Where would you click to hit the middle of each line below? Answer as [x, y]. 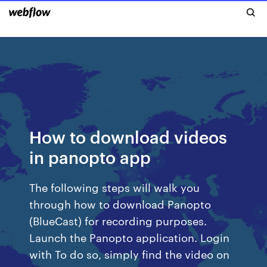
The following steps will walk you [115, 187]
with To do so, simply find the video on [130, 254]
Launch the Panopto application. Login [130, 237]
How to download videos [128, 136]
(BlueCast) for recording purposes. [118, 220]
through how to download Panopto [120, 204]
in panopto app [90, 156]
